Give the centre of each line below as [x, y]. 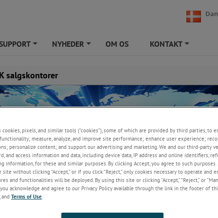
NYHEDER [68, 44]
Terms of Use [27, 196]
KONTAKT [166, 44]
